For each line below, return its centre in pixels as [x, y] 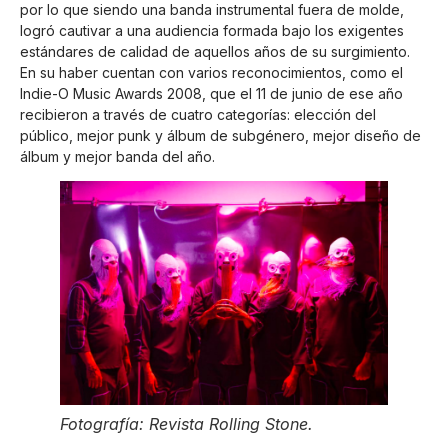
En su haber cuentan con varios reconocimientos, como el [211, 72]
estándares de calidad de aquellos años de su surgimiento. [215, 51]
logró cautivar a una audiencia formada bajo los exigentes [212, 30]
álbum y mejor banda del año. [117, 156]
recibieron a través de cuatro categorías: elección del [198, 114]
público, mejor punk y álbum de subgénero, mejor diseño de [220, 135]
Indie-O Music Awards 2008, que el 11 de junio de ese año [211, 93]
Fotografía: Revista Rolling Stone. [186, 423]
